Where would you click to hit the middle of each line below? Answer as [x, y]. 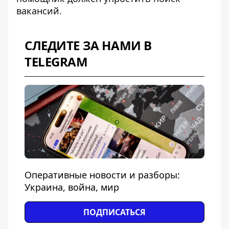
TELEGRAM [56, 62]
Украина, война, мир [72, 187]
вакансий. [39, 11]
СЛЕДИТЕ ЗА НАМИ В [88, 45]
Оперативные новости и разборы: [102, 175]
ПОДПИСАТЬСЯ [114, 212]
